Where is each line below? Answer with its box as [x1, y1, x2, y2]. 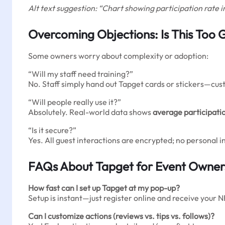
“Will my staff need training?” [28, 69, 133, 79]
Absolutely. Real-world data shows [28, 107, 153, 117]
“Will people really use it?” [28, 97, 121, 107]
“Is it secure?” [28, 125, 76, 135]
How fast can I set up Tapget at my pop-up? [28, 183, 180, 193]
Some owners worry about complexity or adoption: [28, 51, 208, 61]
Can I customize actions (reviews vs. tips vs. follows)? [28, 211, 214, 221]
